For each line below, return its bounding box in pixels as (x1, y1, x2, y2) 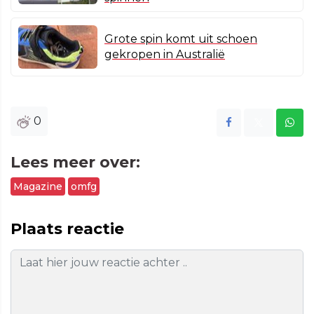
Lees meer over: (11, 153, 140, 172)
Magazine (13, 180, 62, 193)
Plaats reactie (11, 219, 124, 239)
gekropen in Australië (104, 48, 225, 62)
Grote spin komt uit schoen (104, 32, 257, 46)
